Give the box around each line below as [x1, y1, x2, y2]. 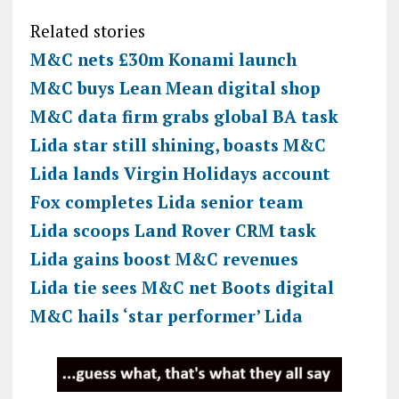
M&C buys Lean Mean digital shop [29, 76, 321, 99]
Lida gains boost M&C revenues [29, 247, 298, 270]
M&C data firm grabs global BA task [29, 104, 338, 127]
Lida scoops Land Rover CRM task [29, 218, 316, 241]
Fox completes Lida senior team [29, 190, 303, 213]
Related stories [29, 19, 145, 42]
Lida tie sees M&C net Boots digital [29, 275, 334, 298]
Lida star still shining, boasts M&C [29, 133, 326, 156]
